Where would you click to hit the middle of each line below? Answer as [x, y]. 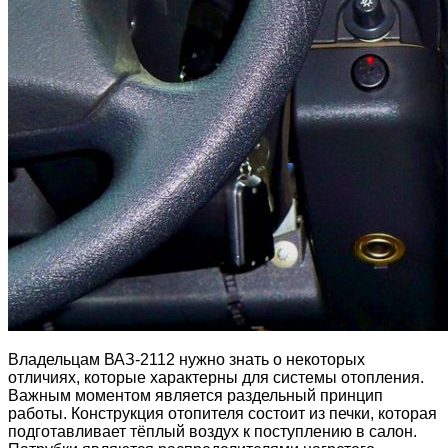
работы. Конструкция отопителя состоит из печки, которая [222, 413]
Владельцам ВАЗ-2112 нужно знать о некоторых [186, 359]
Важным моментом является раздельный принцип [195, 395]
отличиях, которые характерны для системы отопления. [216, 377]
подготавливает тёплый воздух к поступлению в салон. [212, 431]
